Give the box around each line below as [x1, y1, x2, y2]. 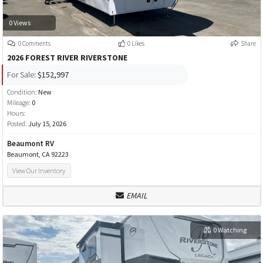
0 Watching [213, 225, 247, 234]
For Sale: [6, 69, 36, 80]
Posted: [6, 119, 28, 129]
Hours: [6, 109, 26, 118]
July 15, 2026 [28, 119, 66, 129]
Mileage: [6, 98, 31, 107]
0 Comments [17, 39, 50, 48]
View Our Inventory [12, 166, 66, 176]
